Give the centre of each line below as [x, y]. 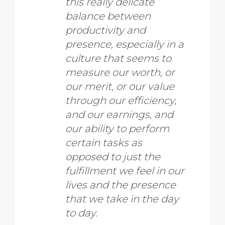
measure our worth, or [120, 72]
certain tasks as [104, 142]
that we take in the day [122, 199]
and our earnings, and [119, 114]
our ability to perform [117, 128]
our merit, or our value [120, 86]
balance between [108, 16]
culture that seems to [118, 58]
